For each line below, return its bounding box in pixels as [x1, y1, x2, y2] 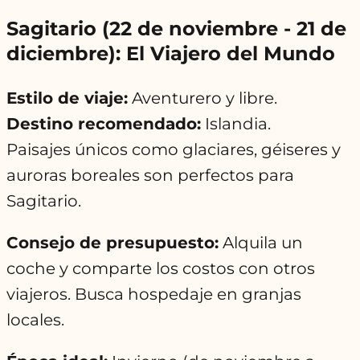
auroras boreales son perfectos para [6, 166, 294, 186]
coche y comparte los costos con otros [6, 259, 315, 279]
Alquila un [219, 233, 303, 253]
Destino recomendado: [6, 114, 201, 134]
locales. [6, 310, 64, 330]
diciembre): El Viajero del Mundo [6, 42, 335, 66]
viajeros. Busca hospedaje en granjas [6, 284, 301, 305]
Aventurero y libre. [128, 88, 277, 108]
